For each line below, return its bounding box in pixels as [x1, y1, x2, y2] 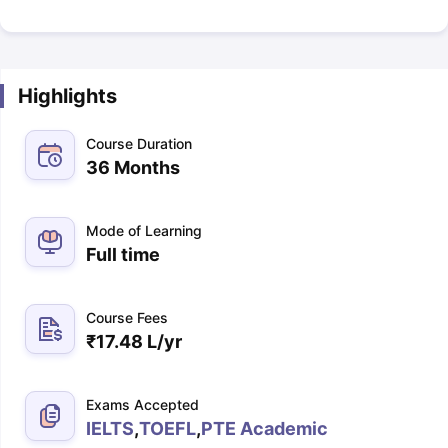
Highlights [17, 84, 117, 108]
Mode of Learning [85, 222, 202, 239]
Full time [85, 244, 160, 265]
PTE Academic [200, 418, 328, 439]
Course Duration [85, 135, 192, 152]
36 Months [85, 157, 180, 178]
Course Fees [85, 309, 168, 326]
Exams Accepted [85, 396, 199, 413]
